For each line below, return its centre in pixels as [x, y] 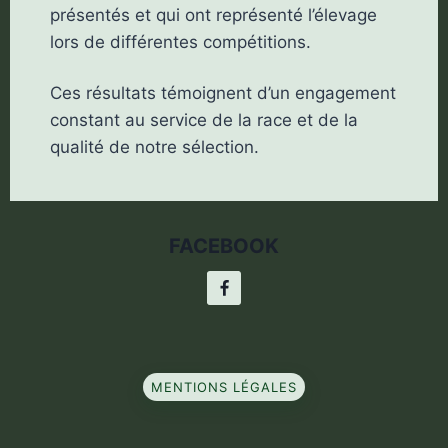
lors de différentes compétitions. [180, 42]
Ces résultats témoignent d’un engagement [222, 93]
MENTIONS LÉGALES [224, 386]
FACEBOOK [224, 246]
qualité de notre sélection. [154, 147]
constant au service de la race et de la [203, 120]
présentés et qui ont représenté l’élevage [213, 15]
